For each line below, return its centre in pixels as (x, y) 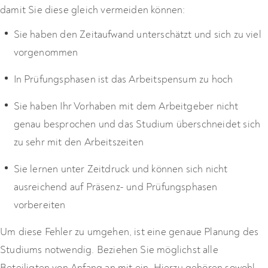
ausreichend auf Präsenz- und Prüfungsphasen (115, 187)
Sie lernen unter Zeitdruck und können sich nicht (121, 169)
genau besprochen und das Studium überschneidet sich (137, 124)
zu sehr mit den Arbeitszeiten (78, 142)
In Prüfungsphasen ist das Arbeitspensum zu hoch (123, 79)
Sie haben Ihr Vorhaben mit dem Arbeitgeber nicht (126, 106)
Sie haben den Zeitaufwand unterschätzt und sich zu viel (137, 34)
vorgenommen (46, 52)
